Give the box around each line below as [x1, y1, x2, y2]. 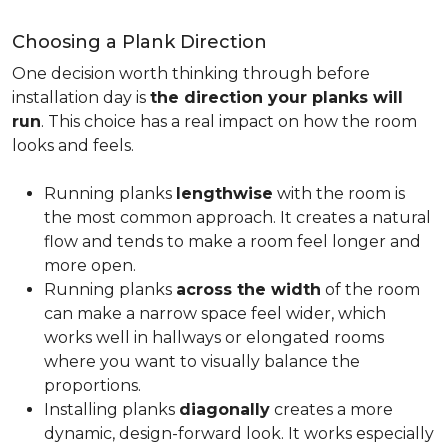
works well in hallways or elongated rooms [44, 328, 384, 347]
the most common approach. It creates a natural [44, 208, 431, 227]
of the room [321, 280, 420, 299]
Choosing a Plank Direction [12, 31, 277, 53]
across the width [176, 280, 321, 299]
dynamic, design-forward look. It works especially [44, 424, 434, 443]
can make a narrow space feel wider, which [44, 304, 386, 323]
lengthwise [176, 184, 273, 203]
